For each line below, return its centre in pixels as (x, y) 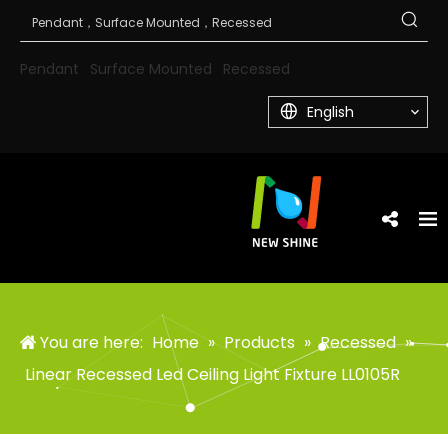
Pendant (49, 69)
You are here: (91, 342)
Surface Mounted (151, 69)
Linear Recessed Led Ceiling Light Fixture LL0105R (212, 374)
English (330, 111)
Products (259, 342)
